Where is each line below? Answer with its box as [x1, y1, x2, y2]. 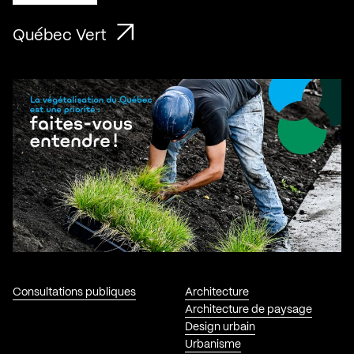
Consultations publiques [13, 286, 136, 298]
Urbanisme [184, 338, 241, 350]
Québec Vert [13, 28, 111, 44]
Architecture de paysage [184, 303, 312, 315]
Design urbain [184, 321, 255, 333]
